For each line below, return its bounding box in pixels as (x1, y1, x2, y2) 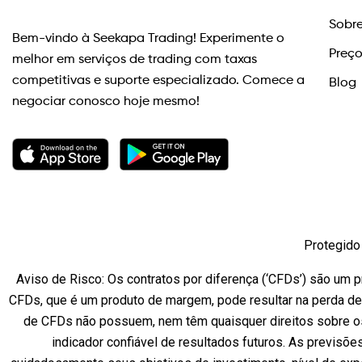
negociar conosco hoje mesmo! (12, 95, 200, 108)
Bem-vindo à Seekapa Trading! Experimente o (12, 32, 284, 45)
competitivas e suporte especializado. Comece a (12, 74, 305, 87)
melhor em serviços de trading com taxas (12, 53, 257, 66)
